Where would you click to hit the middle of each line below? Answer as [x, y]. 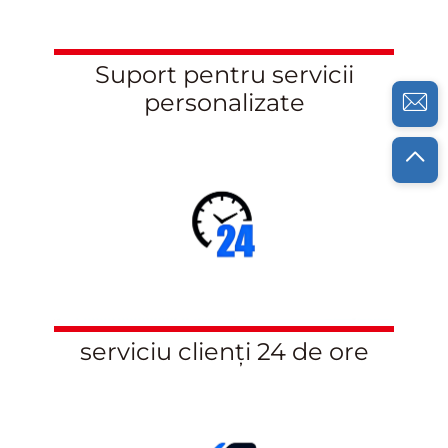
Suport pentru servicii [224, 74]
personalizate [224, 102]
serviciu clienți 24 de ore [224, 352]
